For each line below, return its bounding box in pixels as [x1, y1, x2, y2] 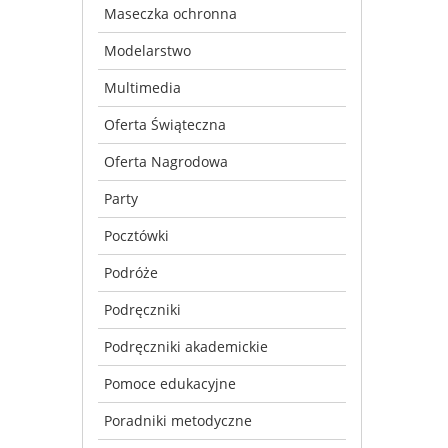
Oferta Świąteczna [104, 114, 226, 134]
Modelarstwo [104, 40, 191, 60]
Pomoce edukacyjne [104, 373, 236, 393]
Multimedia [104, 77, 181, 97]
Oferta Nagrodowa [104, 151, 228, 171]
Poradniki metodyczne [104, 410, 252, 430]
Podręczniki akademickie [104, 336, 268, 356]
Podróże [104, 262, 158, 282]
